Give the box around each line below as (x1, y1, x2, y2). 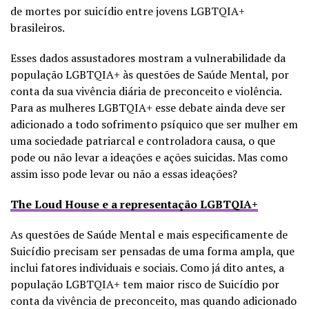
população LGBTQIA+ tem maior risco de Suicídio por (10, 276, 279, 292)
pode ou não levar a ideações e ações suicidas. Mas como (10, 149, 288, 165)
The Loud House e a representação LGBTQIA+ (10, 196, 258, 212)
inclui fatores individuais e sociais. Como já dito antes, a (10, 259, 284, 275)
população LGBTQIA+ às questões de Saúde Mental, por (10, 66, 289, 82)
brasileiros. (10, 19, 67, 35)
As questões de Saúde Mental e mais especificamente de (10, 226, 288, 242)
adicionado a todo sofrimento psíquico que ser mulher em (10, 116, 298, 132)
